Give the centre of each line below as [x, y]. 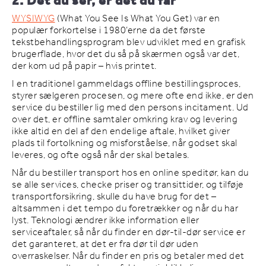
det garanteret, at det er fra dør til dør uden [105, 244]
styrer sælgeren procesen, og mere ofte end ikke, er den [133, 96]
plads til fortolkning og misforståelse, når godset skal [125, 143]
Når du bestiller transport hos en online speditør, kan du [130, 173]
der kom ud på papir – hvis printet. [84, 66]
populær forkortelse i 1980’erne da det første [109, 30]
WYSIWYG [34, 18]
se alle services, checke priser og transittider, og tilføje [128, 185]
